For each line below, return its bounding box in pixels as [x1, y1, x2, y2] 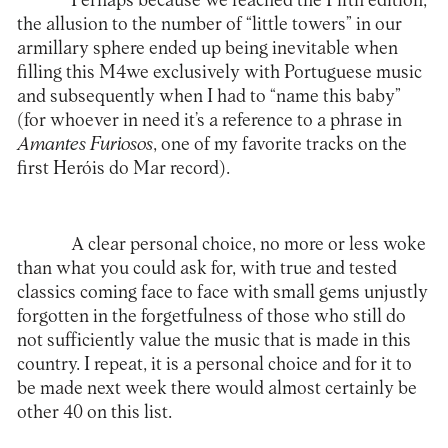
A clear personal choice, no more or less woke [70, 234, 426, 254]
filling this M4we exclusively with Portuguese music [16, 63, 422, 83]
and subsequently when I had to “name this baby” [16, 87, 401, 107]
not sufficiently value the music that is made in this [16, 330, 411, 350]
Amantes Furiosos [16, 135, 153, 155]
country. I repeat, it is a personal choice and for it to [16, 354, 412, 374]
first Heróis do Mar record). [16, 159, 230, 179]
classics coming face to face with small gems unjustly [16, 282, 428, 302]
